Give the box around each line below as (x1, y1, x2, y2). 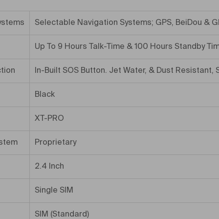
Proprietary (35, 139, 76, 147)
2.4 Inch (35, 163, 64, 171)
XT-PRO (35, 115, 64, 123)
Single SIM (35, 187, 73, 195)
